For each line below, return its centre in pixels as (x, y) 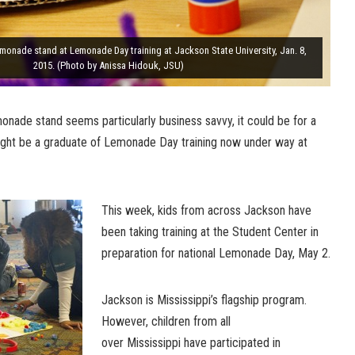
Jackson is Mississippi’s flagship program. (204, 300)
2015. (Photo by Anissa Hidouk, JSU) (108, 65)
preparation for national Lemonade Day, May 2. (216, 253)
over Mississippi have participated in (191, 342)
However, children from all (166, 321)
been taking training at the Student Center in (210, 231)
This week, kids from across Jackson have (206, 210)
